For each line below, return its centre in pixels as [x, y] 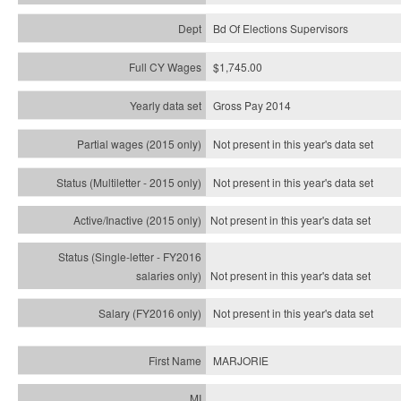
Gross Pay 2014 [252, 105]
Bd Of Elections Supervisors [281, 28]
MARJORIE [241, 360]
